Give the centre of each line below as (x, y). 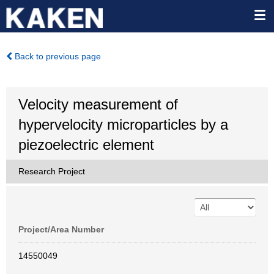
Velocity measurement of (98, 104)
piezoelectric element (86, 145)
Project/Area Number (61, 229)
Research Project (52, 171)
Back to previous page (57, 56)
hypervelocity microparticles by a (123, 124)
